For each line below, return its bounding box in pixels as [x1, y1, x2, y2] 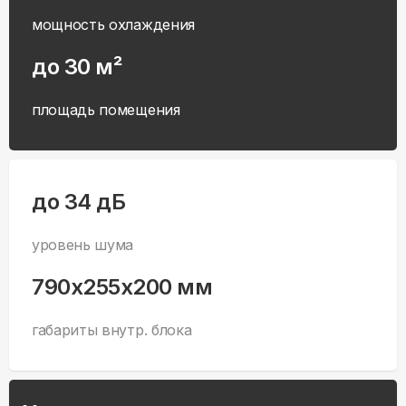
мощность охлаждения [32, 15, 195, 34]
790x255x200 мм [32, 274, 213, 301]
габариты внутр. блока [32, 321, 192, 340]
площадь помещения [32, 101, 180, 120]
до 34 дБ [32, 188, 126, 216]
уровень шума [32, 236, 134, 255]
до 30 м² [32, 53, 123, 81]
